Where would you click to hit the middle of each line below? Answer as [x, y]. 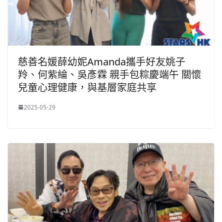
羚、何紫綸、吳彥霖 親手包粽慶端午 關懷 [110, 74]
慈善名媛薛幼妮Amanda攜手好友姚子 [102, 61]
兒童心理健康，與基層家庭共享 [87, 87]
